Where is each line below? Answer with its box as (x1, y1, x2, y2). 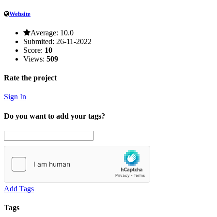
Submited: (23, 37, 54, 46)
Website (9, 10, 31, 17)
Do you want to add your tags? (4, 111, 105, 120)
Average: (31, 28, 58, 37)
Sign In (4, 93, 26, 101)
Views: (23, 54, 45, 63)
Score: (23, 46, 43, 54)
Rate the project (4, 74, 57, 82)
